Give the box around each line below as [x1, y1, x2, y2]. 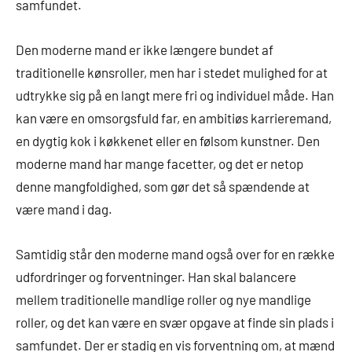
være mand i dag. [16, 201, 112, 218]
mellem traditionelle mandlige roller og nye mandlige [16, 291, 311, 308]
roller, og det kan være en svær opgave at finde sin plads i [16, 314, 334, 331]
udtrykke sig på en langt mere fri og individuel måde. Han [16, 87, 334, 104]
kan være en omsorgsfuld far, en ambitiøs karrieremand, [16, 110, 332, 126]
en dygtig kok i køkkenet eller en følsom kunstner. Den [16, 133, 320, 149]
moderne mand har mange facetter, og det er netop [16, 156, 303, 172]
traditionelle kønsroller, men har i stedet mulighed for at [16, 64, 328, 81]
